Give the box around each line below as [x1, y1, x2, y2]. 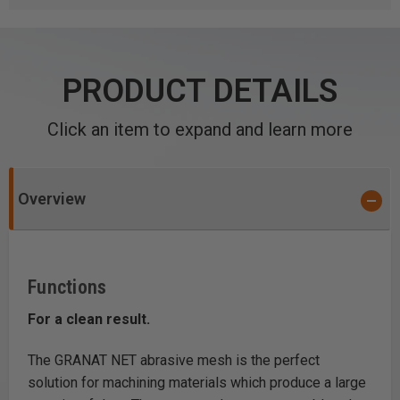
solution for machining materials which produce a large [28, 373, 366, 391]
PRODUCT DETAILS [62, 72, 337, 110]
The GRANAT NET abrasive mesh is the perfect [28, 351, 320, 369]
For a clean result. [28, 310, 150, 328]
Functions [28, 275, 107, 298]
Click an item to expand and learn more [47, 119, 353, 140]
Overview [18, 189, 86, 208]
